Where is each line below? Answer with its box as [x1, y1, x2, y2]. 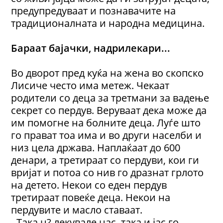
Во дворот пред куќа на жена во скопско [11, 66, 204, 80]
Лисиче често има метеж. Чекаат [11, 78, 170, 93]
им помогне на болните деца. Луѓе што [11, 115, 201, 130]
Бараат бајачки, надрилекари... [11, 41, 171, 55]
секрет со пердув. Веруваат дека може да [11, 103, 207, 117]
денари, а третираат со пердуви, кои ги [11, 153, 200, 167]
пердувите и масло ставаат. [11, 203, 143, 217]
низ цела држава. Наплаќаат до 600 [11, 140, 181, 155]
